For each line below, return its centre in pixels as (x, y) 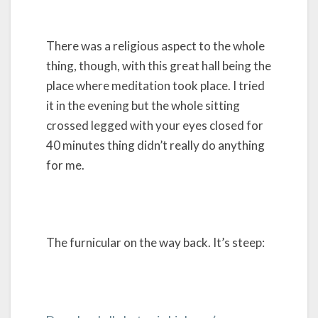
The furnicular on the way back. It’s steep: (155, 242)
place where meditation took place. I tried (155, 85)
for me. (65, 165)
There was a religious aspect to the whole (155, 45)
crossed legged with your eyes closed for (155, 125)
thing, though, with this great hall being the (159, 65)
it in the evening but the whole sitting (143, 105)
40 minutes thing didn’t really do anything (155, 145)
